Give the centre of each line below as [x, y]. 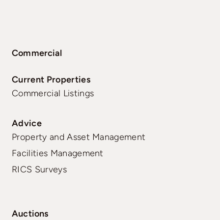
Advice [27, 123]
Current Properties [51, 79]
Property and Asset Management [79, 137]
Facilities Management [58, 153]
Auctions [30, 213]
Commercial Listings [53, 93]
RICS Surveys [39, 169]
